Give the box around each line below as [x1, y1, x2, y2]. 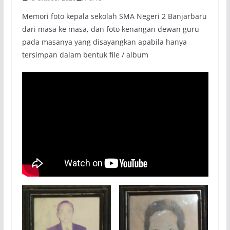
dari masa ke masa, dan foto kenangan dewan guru [22, 24, 199, 34]
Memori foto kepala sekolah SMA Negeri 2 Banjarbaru [22, 11, 207, 22]
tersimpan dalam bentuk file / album [22, 50, 148, 60]
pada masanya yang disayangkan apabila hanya [22, 37, 187, 47]
